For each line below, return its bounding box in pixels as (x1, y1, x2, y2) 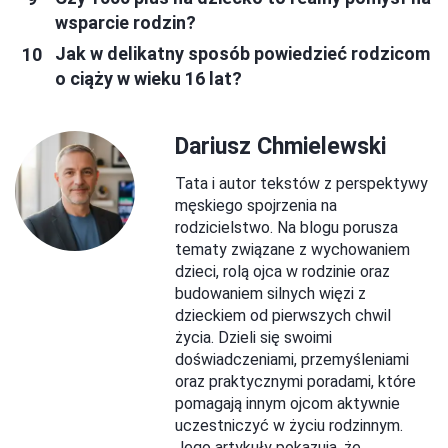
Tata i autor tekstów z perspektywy (175, 174, 428, 194)
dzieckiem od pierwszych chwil (175, 306, 391, 326)
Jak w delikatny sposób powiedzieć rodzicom (55, 43, 430, 65)
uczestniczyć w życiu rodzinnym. (175, 416, 403, 436)
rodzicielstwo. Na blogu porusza (175, 218, 398, 238)
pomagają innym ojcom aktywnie (175, 394, 400, 414)
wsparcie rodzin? (55, 12, 196, 34)
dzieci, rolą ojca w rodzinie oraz (175, 262, 390, 282)
